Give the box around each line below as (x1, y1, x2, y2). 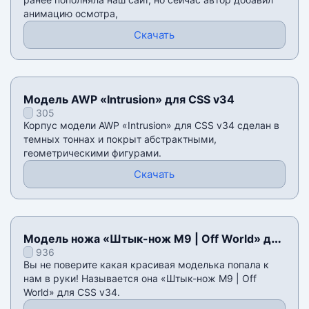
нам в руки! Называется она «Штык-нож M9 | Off (23, 272, 257, 285)
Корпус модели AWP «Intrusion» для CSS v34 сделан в (23, 119, 279, 132)
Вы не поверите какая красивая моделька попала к (23, 259, 269, 271)
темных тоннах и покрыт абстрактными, (23, 133, 217, 146)
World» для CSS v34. (23, 286, 120, 299)
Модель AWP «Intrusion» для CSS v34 (23, 92, 235, 107)
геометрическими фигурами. (23, 147, 161, 159)
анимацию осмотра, (23, 8, 118, 20)
